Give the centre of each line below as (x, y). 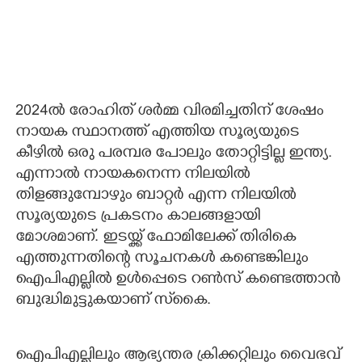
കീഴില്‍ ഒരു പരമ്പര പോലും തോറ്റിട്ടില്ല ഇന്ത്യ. (174, 154)
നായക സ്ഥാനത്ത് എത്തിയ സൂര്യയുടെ (157, 133)
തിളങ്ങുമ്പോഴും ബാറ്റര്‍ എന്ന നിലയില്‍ (156, 196)
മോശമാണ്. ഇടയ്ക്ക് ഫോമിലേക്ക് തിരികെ (156, 238)
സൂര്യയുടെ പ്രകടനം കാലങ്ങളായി (138, 217)
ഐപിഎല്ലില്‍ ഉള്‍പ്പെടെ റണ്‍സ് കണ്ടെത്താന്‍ (178, 280)
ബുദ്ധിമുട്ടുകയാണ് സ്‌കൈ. (113, 301)
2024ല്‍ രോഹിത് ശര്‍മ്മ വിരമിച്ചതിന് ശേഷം (169, 112)
